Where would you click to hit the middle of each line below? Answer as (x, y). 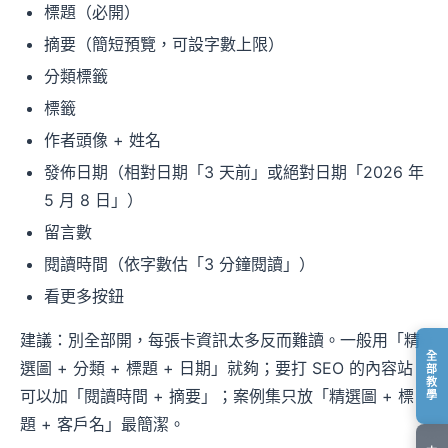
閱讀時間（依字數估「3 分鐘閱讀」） (179, 264)
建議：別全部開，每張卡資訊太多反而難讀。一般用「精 (220, 340)
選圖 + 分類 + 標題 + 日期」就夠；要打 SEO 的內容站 (216, 368)
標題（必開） (92, 12)
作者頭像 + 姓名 (102, 140)
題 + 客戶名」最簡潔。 (102, 424)
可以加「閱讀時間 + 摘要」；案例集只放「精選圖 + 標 (217, 396)
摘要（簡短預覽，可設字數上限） (164, 44)
